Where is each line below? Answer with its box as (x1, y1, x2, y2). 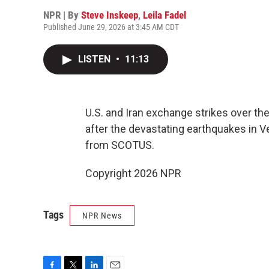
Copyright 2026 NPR (85, 167, 181, 180)
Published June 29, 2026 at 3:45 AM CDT (43, 22, 179, 32)
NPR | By (43, 9, 81, 21)
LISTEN (78, 53, 113, 65)
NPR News (82, 211, 122, 220)
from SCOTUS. (85, 139, 154, 151)
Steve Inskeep (81, 9, 138, 21)
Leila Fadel (143, 9, 186, 21)
